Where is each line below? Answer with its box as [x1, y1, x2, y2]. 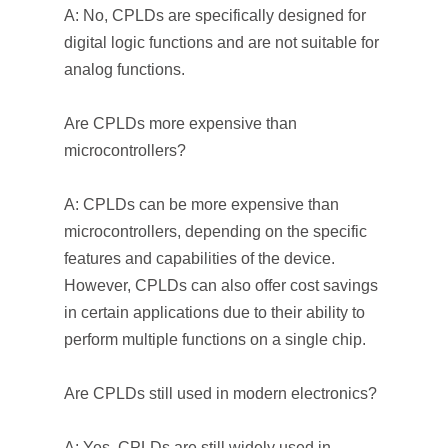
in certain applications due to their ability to [64, 304, 365, 321]
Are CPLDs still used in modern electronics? [64, 385, 377, 402]
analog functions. [64, 61, 185, 78]
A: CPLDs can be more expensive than [64, 196, 339, 213]
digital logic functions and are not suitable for [64, 34, 379, 51]
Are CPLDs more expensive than [64, 115, 297, 132]
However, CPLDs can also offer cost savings [64, 277, 378, 294]
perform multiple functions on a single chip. [64, 331, 366, 348]
